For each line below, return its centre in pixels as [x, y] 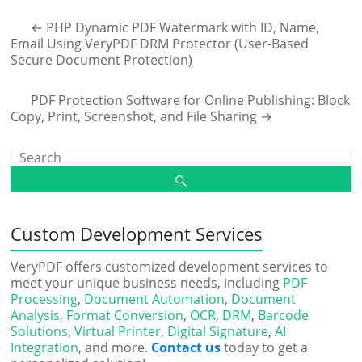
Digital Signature [218, 331]
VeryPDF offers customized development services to [170, 266]
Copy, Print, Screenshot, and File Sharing [136, 116]
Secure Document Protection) [102, 59]
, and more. [115, 347]
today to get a [265, 347]
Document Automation [155, 299]
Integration [45, 347]
